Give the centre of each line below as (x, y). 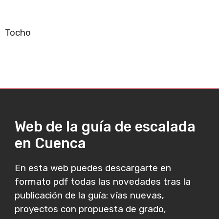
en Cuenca (50, 143)
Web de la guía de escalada (105, 127)
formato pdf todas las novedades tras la (103, 182)
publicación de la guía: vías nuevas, (89, 195)
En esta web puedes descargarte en (93, 168)
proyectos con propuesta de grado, (90, 209)
